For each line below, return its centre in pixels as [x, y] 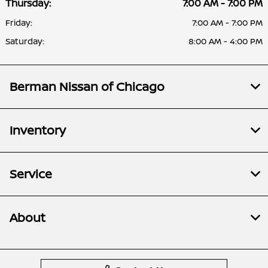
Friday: [19, 22]
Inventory [38, 130]
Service [31, 173]
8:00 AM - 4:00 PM [226, 41]
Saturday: [25, 41]
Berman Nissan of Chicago [87, 86]
